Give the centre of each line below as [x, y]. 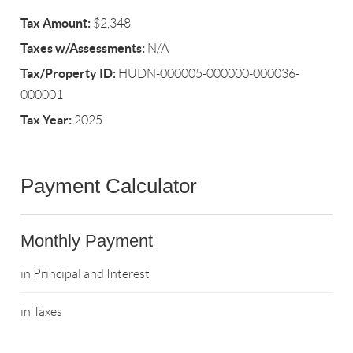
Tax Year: [46, 120]
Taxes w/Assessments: [83, 48]
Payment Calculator [109, 186]
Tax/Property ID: [69, 74]
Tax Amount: [56, 23]
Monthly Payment [87, 241]
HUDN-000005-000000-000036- [208, 74]
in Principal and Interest [85, 274]
